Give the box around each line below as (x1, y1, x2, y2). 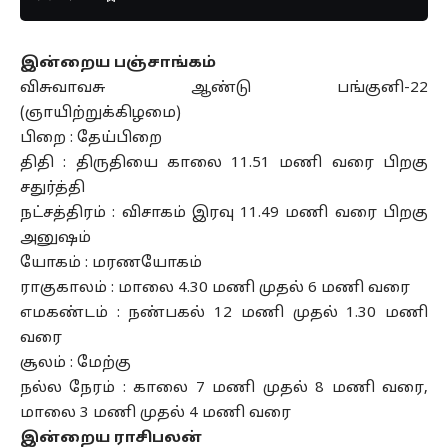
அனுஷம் (20, 229, 91, 248)
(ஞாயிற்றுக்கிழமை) (20, 104, 181, 123)
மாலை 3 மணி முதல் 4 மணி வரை (20, 404, 291, 423)
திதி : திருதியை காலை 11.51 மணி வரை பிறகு (20, 154, 428, 173)
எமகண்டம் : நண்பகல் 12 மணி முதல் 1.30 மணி (20, 304, 428, 323)
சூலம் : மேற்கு (20, 354, 131, 373)
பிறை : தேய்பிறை (20, 129, 162, 148)
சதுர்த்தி (20, 179, 85, 198)
